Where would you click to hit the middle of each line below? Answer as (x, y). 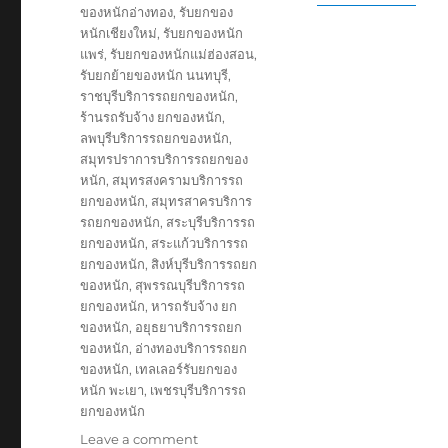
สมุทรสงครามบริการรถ (178, 179)
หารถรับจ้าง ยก (194, 305)
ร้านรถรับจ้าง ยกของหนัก (151, 116)
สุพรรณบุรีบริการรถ (190, 284)
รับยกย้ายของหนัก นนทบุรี (154, 74)
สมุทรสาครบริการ (202, 200)
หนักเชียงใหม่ (119, 32)
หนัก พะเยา (112, 389)
